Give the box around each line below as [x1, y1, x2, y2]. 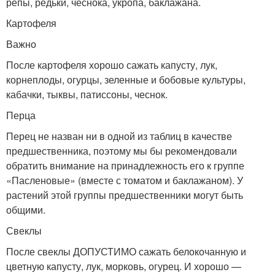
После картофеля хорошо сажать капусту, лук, [6, 58, 217, 72]
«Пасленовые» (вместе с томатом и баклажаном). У [6, 173, 243, 187]
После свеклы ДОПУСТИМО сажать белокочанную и [6, 244, 246, 258]
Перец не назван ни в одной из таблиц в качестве [6, 129, 232, 143]
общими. [6, 203, 45, 217]
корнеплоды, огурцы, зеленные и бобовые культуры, [6, 72, 246, 87]
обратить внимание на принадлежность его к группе [6, 158, 244, 172]
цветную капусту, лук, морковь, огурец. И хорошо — [6, 259, 241, 273]
